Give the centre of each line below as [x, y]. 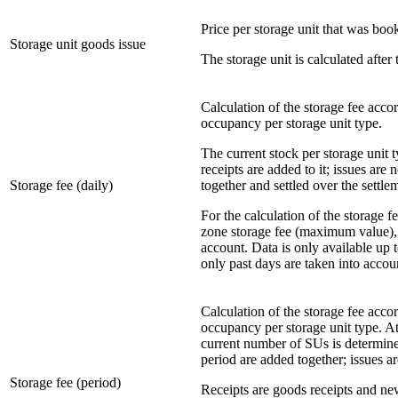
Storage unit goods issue [78, 44]
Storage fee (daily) [61, 186]
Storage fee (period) [65, 383]
